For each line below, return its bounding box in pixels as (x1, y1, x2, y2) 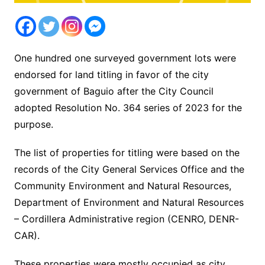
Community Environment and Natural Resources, (14, 180, 231, 192)
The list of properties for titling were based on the (14, 147, 240, 159)
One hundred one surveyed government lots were (14, 52, 236, 64)
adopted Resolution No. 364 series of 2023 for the (14, 102, 242, 114)
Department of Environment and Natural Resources (14, 196, 244, 209)
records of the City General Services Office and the (14, 163, 244, 176)
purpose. (14, 118, 53, 131)
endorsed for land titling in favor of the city (14, 69, 209, 81)
